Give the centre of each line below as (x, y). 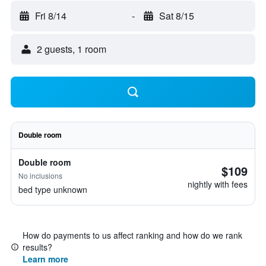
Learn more (45, 259)
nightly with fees (218, 184)
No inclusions (40, 175)
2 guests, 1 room (72, 49)
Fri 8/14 (51, 16)
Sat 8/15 (176, 16)
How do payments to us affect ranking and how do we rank (132, 235)
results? (37, 247)
